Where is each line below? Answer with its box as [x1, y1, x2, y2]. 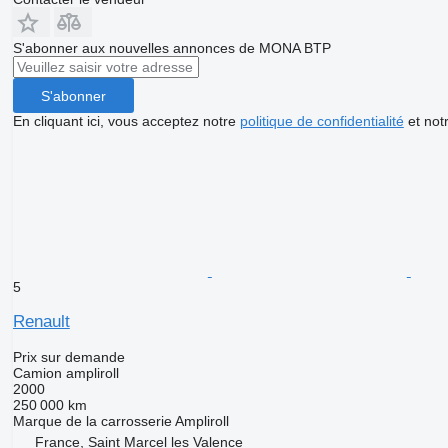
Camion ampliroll [12, 365, 119, 382]
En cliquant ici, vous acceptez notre [12, 113, 240, 130]
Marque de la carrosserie [12, 413, 172, 430]
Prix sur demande [12, 349, 125, 366]
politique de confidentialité [239, 113, 404, 130]
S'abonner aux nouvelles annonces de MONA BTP [12, 40, 331, 57]
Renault [12, 312, 70, 332]
